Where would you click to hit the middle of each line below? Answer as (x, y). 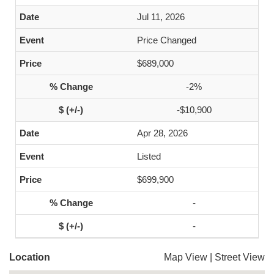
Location (30, 257)
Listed (149, 156)
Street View (240, 257)
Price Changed (167, 40)
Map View (186, 257)
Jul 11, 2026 (161, 17)
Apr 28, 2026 (162, 133)
